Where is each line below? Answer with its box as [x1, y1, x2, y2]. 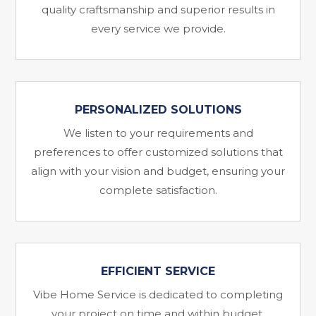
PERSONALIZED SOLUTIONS [74, 103, 242, 117]
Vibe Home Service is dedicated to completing [33, 288, 283, 302]
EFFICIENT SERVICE [101, 265, 215, 279]
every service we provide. [90, 22, 226, 36]
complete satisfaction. [99, 183, 217, 197]
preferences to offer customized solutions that [33, 145, 283, 159]
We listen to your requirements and [63, 126, 253, 140]
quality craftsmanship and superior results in [41, 3, 275, 17]
